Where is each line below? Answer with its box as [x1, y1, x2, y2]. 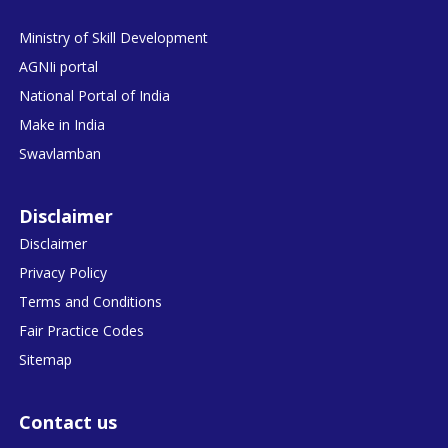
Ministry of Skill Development [19, 27, 209, 47]
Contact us [19, 409, 118, 434]
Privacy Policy [19, 262, 108, 282]
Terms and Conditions [19, 291, 163, 311]
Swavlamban [19, 143, 102, 163]
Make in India [19, 114, 106, 134]
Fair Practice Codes [19, 320, 145, 340]
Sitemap [19, 349, 73, 369]
